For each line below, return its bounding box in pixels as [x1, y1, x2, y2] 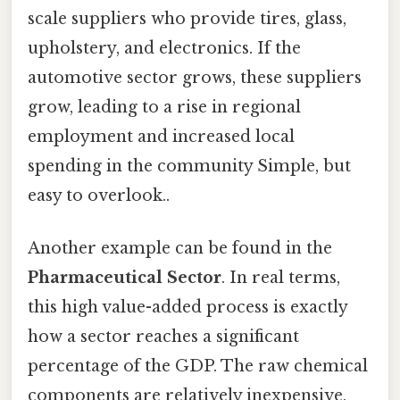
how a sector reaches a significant [28, 327, 299, 347]
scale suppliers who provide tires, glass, [28, 9, 346, 29]
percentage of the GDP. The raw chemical [28, 356, 368, 377]
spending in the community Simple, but [28, 156, 351, 177]
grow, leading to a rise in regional [28, 97, 301, 118]
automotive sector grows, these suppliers [28, 68, 362, 88]
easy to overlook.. [28, 186, 170, 206]
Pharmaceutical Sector [28, 268, 221, 288]
